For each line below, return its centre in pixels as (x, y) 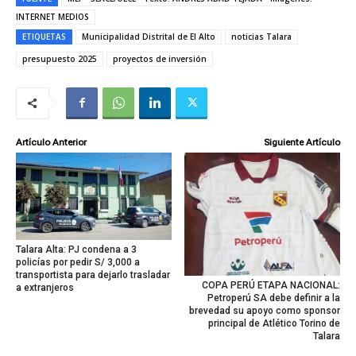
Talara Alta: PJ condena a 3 (76, 250)
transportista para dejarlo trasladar (93, 275)
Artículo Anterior (51, 142)
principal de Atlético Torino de (274, 323)
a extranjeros (45, 288)
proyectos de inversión (160, 58)
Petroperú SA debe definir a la (273, 298)
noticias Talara (261, 36)
